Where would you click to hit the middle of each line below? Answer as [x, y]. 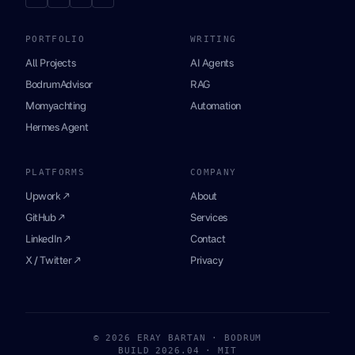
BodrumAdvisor [59, 84]
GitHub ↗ [45, 217]
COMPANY [214, 172]
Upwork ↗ [48, 195]
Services [209, 217]
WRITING [214, 39]
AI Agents [212, 62]
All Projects [51, 62]
